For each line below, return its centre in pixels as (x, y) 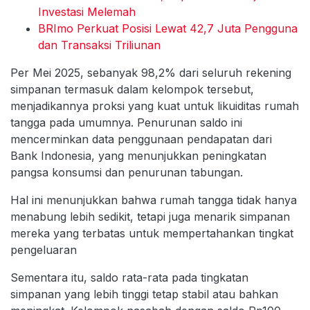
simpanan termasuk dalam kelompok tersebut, (132, 90)
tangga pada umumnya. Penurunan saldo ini (126, 123)
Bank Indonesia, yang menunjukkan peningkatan (138, 156)
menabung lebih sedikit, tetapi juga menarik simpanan (150, 217)
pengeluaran (44, 250)
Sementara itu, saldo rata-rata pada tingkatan (129, 278)
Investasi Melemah (87, 12)
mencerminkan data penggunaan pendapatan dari (141, 139)
